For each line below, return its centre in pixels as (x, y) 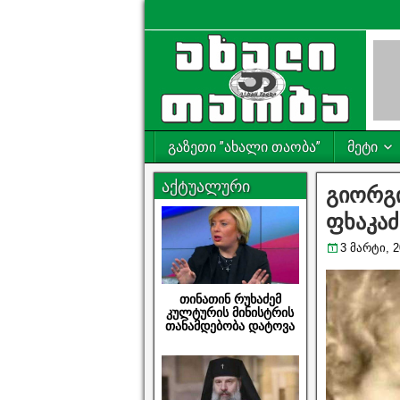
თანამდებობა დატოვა (230, 326)
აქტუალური (206, 186)
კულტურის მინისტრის (230, 313)
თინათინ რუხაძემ (230, 300)
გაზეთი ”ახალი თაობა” (244, 147)
